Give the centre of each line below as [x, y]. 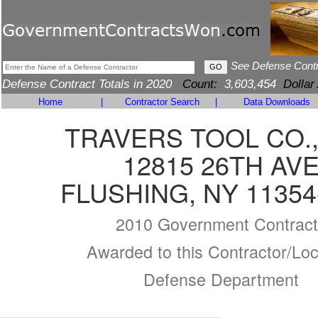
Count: [200, 84]
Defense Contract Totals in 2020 [92, 84]
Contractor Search [162, 102]
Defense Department [221, 279]
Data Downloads [276, 102]
